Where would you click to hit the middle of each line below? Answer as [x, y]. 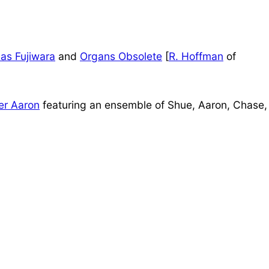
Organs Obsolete [121, 56]
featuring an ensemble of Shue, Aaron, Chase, [153, 104]
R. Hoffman [196, 56]
